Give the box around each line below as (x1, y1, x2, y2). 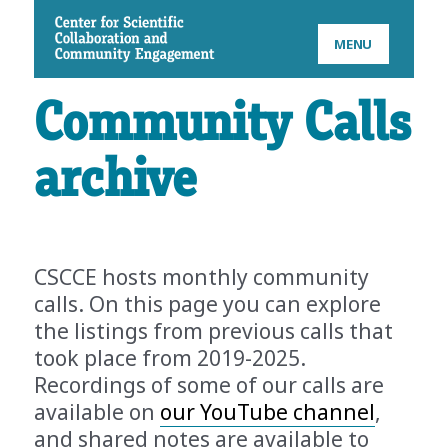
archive (34, 152, 197, 208)
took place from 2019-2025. (34, 344, 307, 372)
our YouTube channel (160, 398, 376, 426)
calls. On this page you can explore (34, 290, 382, 318)
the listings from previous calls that (34, 317, 394, 345)
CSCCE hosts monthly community (34, 263, 370, 291)
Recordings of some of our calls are (34, 371, 385, 399)
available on (34, 398, 161, 426)
